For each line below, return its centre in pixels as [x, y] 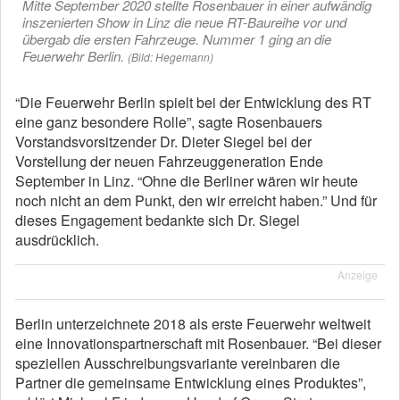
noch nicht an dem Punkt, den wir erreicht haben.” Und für [196, 200]
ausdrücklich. [57, 240]
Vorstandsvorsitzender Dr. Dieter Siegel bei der [163, 142]
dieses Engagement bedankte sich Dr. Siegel [158, 220]
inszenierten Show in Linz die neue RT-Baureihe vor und [184, 22]
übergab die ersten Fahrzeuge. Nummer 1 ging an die [177, 39]
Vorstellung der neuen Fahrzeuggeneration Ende [169, 161]
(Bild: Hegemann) [171, 57]
